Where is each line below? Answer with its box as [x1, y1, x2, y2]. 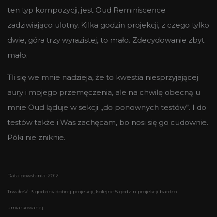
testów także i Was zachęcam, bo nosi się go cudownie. [7, 117, 208, 127]
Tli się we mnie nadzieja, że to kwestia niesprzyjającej [7, 72, 198, 82]
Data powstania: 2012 [7, 172, 59, 179]
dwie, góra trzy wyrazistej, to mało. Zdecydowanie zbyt [7, 35, 204, 45]
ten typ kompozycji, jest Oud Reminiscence [7, 5, 166, 15]
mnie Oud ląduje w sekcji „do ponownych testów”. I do [7, 102, 206, 112]
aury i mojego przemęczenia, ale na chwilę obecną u [7, 87, 200, 97]
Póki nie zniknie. [7, 132, 65, 142]
